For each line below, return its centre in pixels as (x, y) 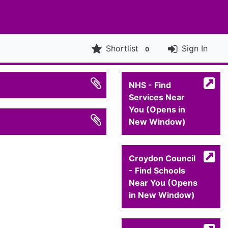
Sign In (195, 49)
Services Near (157, 97)
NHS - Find (150, 85)
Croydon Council (162, 159)
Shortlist (122, 49)
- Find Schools (157, 171)
